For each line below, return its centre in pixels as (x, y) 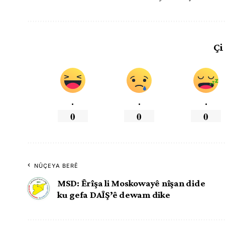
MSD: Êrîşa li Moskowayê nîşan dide (131, 183)
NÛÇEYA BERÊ (57, 165)
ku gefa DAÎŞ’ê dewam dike (114, 194)
